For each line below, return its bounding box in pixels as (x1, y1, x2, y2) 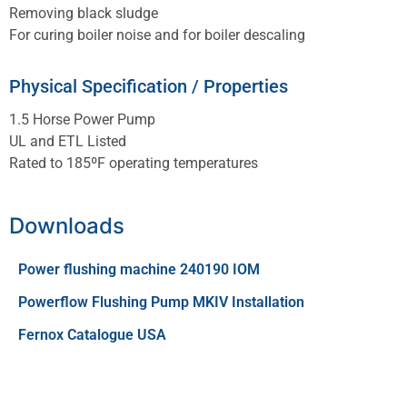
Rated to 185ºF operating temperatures (9, 154, 258, 173)
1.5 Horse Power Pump (9, 111, 155, 129)
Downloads (9, 212, 124, 239)
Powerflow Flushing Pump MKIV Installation (18, 293, 304, 311)
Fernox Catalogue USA (18, 325, 166, 343)
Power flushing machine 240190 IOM (18, 260, 260, 278)
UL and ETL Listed (9, 133, 126, 151)
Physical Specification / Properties (9, 75, 288, 98)
